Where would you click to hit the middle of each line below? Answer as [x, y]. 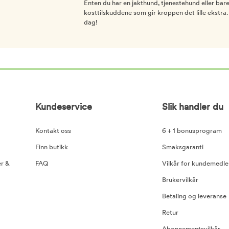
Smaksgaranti [182, 147]
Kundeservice [63, 107]
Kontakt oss [53, 131]
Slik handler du [192, 107]
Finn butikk [51, 147]
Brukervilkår [180, 180]
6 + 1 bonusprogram [192, 131]
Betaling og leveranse [194, 196]
